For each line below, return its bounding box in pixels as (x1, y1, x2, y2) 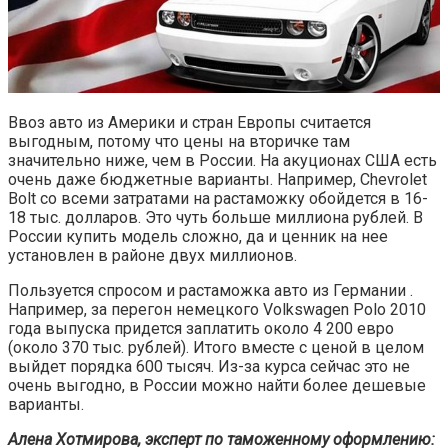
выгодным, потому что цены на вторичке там (8, 132, 350, 152)
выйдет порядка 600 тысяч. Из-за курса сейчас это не (8, 357, 410, 377)
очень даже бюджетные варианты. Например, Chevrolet (8, 170, 427, 190)
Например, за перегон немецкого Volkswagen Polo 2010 (8, 300, 426, 320)
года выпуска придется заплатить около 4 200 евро (8, 319, 394, 339)
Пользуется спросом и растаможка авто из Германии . (8, 281, 413, 301)
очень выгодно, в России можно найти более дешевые (8, 376, 426, 396)
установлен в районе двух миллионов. (8, 246, 297, 266)
